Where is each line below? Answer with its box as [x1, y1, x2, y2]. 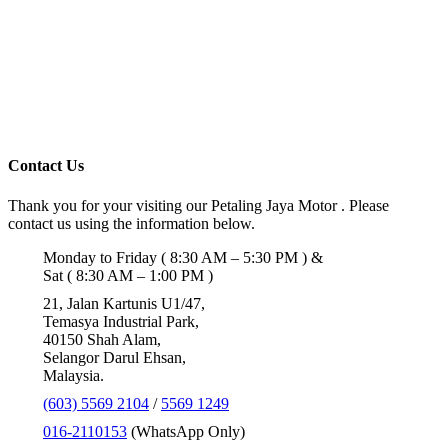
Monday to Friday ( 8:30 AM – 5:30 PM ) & [43, 248, 323, 266]
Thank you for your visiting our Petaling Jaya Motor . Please [8, 196, 389, 214]
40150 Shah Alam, [43, 330, 161, 348]
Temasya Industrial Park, [43, 312, 199, 330]
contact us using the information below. [8, 214, 255, 232]
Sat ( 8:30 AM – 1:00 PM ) [43, 266, 213, 284]
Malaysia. [43, 366, 104, 384]
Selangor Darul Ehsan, [43, 348, 186, 366]
